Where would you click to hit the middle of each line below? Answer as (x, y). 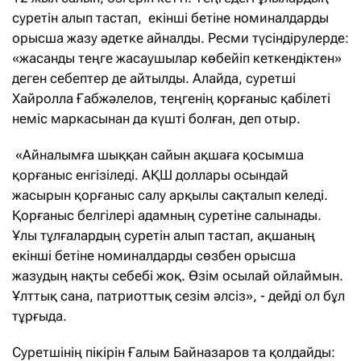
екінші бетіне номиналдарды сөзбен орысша (154, 255)
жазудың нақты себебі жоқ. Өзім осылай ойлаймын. (178, 275)
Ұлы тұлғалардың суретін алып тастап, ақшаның (164, 235)
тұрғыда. (39, 315)
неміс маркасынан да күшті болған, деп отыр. (156, 118)
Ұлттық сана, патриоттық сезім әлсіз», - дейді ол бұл (178, 295)
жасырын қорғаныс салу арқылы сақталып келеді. (170, 195)
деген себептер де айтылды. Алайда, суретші (154, 78)
